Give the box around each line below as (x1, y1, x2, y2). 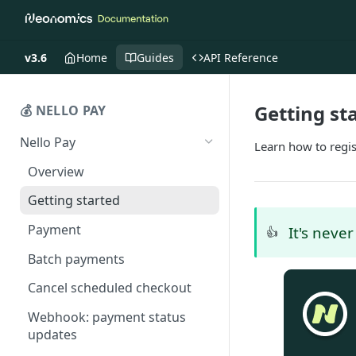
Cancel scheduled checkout (28, 279, 192, 297)
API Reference (203, 49, 278, 65)
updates (28, 326, 77, 344)
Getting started (28, 192, 120, 210)
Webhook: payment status (28, 308, 186, 327)
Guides (137, 49, 174, 65)
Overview (28, 162, 84, 180)
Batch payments (28, 250, 125, 268)
